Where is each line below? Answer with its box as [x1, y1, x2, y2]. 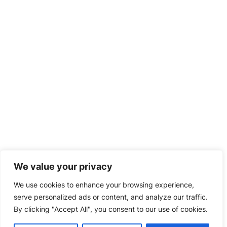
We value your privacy [14, 161, 112, 172]
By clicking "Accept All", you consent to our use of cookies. [14, 205, 208, 213]
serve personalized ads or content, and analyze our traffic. [14, 193, 208, 201]
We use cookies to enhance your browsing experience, [14, 180, 194, 189]
